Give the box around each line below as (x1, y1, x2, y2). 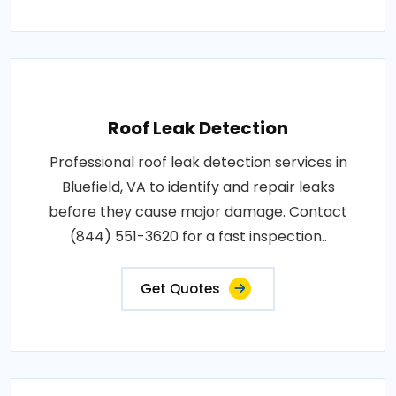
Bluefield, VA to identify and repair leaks (61, 176, 335, 197)
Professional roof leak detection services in (49, 151, 347, 172)
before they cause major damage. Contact (49, 201, 347, 222)
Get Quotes (141, 278, 220, 298)
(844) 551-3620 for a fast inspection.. (69, 225, 327, 247)
